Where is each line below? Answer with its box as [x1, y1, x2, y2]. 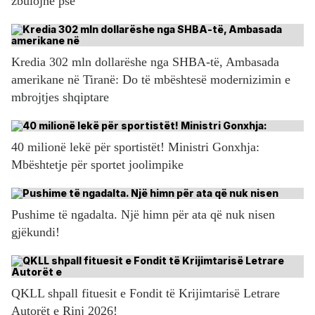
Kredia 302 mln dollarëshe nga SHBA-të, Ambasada [11, 54, 279, 69]
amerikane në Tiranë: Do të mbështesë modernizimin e [11, 72, 290, 86]
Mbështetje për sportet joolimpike [11, 157, 184, 172]
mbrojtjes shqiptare [11, 89, 109, 104]
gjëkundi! [11, 224, 60, 239]
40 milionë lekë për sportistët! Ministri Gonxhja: [11, 139, 259, 154]
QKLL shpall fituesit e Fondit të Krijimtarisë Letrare [11, 285, 280, 300]
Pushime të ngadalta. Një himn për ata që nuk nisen [11, 207, 275, 221]
